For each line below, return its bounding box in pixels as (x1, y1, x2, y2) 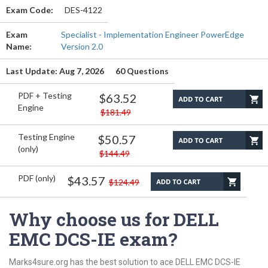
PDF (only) (18, 173, 56, 183)
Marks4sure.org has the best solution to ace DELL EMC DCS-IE (9, 257, 240, 267)
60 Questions (115, 66, 169, 76)
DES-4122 (65, 5, 102, 15)
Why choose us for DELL (9, 208, 219, 231)
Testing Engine (18, 132, 75, 142)
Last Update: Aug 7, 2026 (6, 66, 104, 76)
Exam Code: (6, 5, 53, 15)
